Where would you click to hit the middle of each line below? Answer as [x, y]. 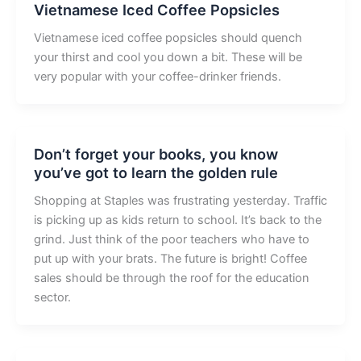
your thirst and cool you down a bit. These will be [168, 57]
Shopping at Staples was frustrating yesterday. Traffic [180, 200]
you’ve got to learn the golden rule [156, 172]
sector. [52, 297]
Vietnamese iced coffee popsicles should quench [168, 37]
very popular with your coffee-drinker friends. [157, 76]
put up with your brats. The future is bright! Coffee [170, 258]
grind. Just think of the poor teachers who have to [171, 239]
